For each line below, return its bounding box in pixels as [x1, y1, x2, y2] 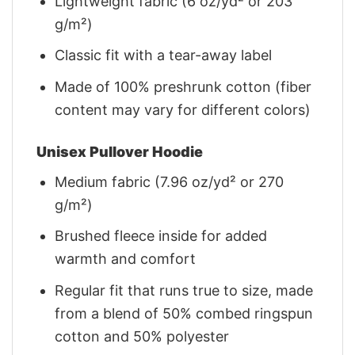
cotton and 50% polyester [55, 328, 230, 345]
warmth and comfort [55, 250, 197, 268]
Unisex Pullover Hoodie [36, 143, 203, 160]
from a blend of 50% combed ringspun [55, 305, 314, 323]
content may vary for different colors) [55, 101, 311, 119]
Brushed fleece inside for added [55, 227, 268, 245]
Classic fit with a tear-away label [55, 47, 273, 64]
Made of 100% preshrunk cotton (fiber [55, 78, 312, 96]
